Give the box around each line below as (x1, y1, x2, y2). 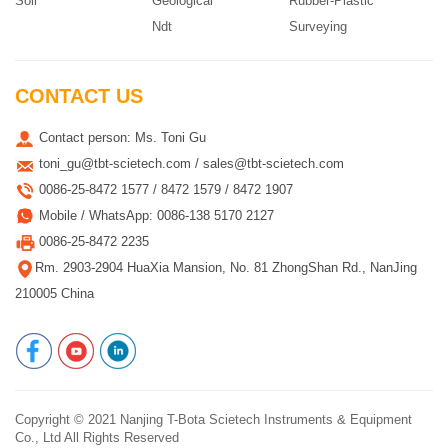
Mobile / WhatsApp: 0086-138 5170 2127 (35, 208, 274, 224)
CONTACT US (15, 85, 143, 108)
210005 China (15, 286, 94, 302)
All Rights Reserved (61, 430, 179, 446)
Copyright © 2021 (15, 412, 120, 428)
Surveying (288, 19, 347, 35)
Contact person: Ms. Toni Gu (35, 130, 210, 146)
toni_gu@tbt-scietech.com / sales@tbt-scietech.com (35, 156, 344, 172)
